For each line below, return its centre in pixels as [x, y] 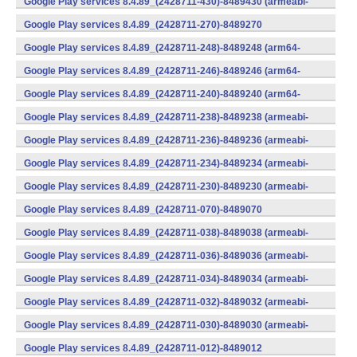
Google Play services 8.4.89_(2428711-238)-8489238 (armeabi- [166, 117]
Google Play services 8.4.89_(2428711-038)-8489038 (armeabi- [166, 233]
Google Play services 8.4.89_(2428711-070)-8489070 [143, 210]
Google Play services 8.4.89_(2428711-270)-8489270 [143, 25]
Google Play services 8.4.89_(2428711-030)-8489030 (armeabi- [166, 325]
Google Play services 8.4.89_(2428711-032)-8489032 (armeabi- [166, 302]
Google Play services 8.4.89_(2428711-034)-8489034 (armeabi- [166, 279]
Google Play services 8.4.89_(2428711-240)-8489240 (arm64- [162, 94]
